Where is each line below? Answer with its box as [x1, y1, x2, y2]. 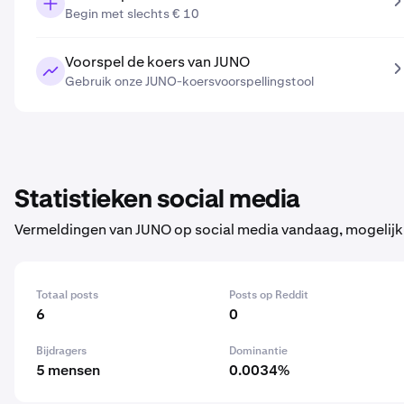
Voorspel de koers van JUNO [65, 52, 250, 71]
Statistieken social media [14, 188, 300, 213]
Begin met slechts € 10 [65, 5, 199, 22]
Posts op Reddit [229, 288, 309, 302]
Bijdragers [36, 344, 87, 358]
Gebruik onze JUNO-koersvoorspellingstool [65, 73, 314, 89]
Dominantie [229, 344, 289, 358]
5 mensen [36, 361, 100, 380]
